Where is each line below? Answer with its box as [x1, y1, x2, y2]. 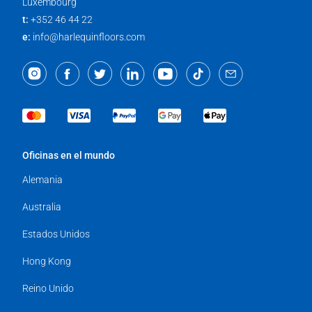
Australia [22, 201, 61, 212]
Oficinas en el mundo [22, 149, 115, 161]
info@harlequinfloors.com [33, 31, 145, 42]
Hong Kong [22, 255, 71, 267]
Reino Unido [22, 282, 74, 294]
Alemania [22, 173, 63, 185]
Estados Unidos [22, 228, 90, 240]
